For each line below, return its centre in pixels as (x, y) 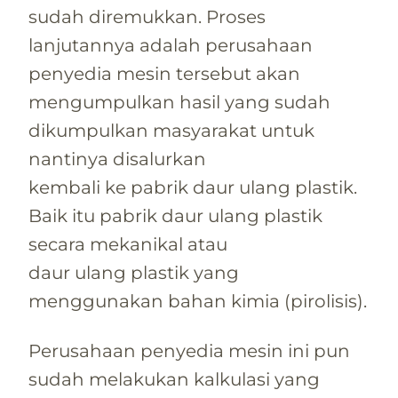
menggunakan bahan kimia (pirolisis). (198, 301)
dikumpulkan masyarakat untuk (171, 130)
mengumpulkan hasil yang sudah (179, 102)
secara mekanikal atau (128, 244)
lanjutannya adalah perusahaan (171, 45)
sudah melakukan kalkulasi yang (174, 379)
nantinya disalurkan (117, 159)
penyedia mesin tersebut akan (164, 73)
